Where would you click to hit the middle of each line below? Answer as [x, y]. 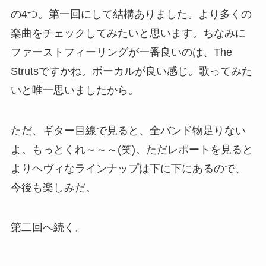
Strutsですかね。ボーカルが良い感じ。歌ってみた [131, 71]
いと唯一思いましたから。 [75, 90]
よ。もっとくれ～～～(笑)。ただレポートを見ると [132, 149]
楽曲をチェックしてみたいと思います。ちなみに [128, 33]
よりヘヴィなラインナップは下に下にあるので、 [128, 168]
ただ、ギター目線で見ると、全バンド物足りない [128, 130]
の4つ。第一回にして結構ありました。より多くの [131, 14]
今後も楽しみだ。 [53, 187]
